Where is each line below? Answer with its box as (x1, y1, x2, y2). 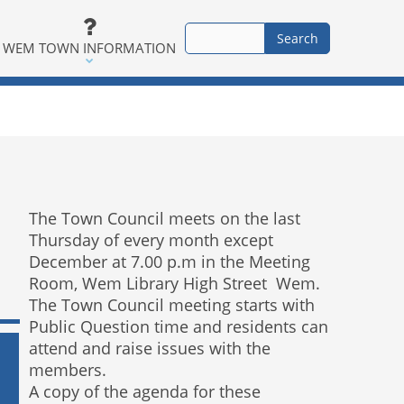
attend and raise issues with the (28, 337, 271, 359)
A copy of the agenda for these (28, 381, 261, 402)
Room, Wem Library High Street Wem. (28, 272, 320, 294)
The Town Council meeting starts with (28, 294, 315, 316)
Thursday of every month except (28, 229, 273, 251)
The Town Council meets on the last (28, 207, 300, 229)
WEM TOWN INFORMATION (3, 38, 177, 57)
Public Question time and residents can (28, 316, 328, 337)
